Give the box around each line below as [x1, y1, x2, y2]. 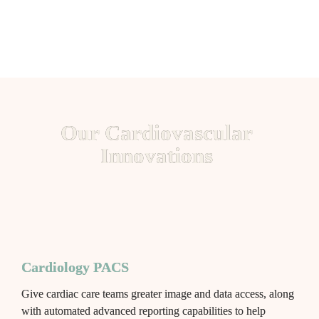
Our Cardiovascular [61, 120, 253, 145]
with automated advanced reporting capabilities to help [21, 304, 266, 317]
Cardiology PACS [21, 258, 129, 275]
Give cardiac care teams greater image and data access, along [21, 287, 294, 300]
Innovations [100, 142, 219, 168]
